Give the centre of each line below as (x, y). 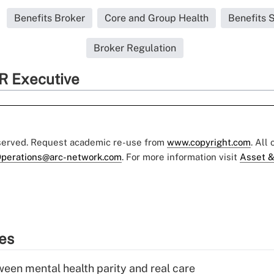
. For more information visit (181, 157)
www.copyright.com (209, 143)
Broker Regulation (135, 48)
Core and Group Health (157, 18)
